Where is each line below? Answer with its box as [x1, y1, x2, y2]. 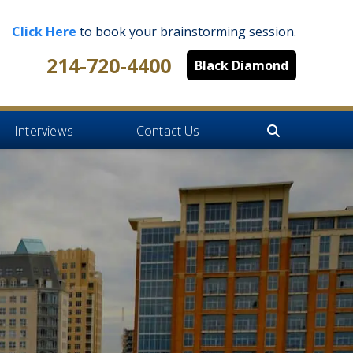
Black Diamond [195, 57, 288, 74]
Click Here [12, 23, 76, 40]
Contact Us [136, 122, 200, 139]
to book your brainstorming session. [76, 23, 296, 40]
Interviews [14, 122, 73, 139]
